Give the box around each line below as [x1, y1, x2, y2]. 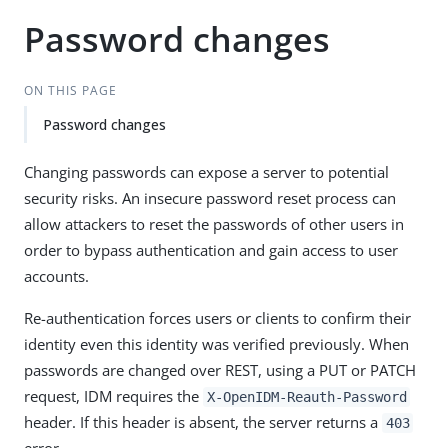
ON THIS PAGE [23, 82, 117, 99]
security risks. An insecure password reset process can [24, 188, 396, 208]
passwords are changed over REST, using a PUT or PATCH [24, 360, 416, 380]
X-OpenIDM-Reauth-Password [206, 389, 407, 405]
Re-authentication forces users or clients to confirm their [24, 308, 411, 328]
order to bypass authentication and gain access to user [24, 240, 398, 260]
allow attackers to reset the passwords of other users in [24, 214, 404, 234]
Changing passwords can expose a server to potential [24, 162, 389, 182]
